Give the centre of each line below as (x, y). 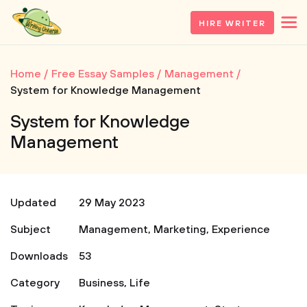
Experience (241, 230)
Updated (33, 203)
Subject (30, 230)
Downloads (39, 256)
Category (35, 283)
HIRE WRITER (232, 23)
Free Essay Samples (103, 74)
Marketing (180, 230)
